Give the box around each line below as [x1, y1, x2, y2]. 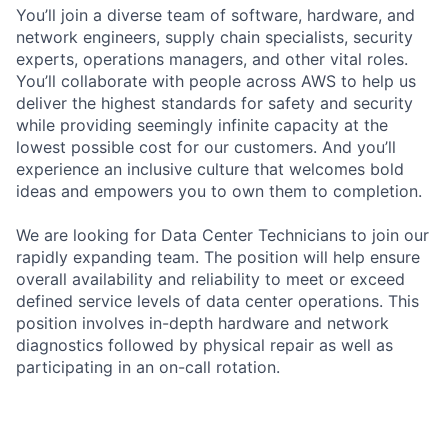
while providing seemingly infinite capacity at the [16, 114, 388, 135]
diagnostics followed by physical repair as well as [16, 334, 393, 355]
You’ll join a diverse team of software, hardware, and [16, 4, 415, 25]
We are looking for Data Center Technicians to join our [16, 224, 429, 245]
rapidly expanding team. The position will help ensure [16, 246, 420, 267]
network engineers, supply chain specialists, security [16, 26, 413, 47]
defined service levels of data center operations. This [16, 290, 419, 311]
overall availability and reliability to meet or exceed [16, 268, 405, 289]
